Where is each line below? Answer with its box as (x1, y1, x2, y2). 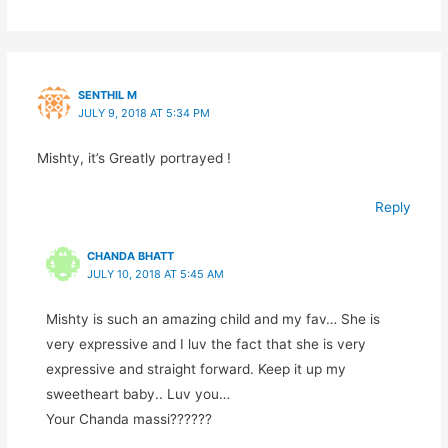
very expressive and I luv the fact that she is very (45, 335, 366, 352)
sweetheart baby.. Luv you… (45, 385, 230, 402)
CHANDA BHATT (86, 248, 174, 263)
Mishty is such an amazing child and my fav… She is (45, 310, 380, 327)
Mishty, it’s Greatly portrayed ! (36, 149, 231, 166)
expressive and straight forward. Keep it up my (45, 360, 346, 377)
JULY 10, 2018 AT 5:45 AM (86, 266, 224, 281)
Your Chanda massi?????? (45, 410, 212, 427)
